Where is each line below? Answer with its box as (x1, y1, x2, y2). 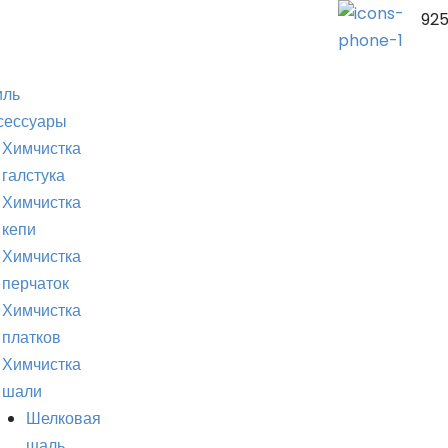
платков (2, 326, 61, 349)
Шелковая (26, 407, 101, 430)
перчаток (2, 272, 69, 295)
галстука (2, 164, 65, 187)
